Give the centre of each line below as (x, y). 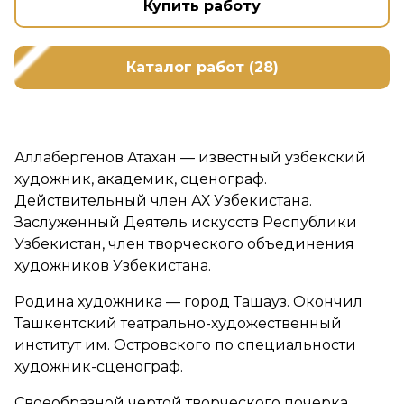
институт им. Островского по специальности (185, 345)
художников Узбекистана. (113, 266)
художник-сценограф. (99, 367)
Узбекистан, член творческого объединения (184, 244)
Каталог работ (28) (202, 68)
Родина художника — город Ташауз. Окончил (188, 302)
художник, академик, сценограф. (141, 179)
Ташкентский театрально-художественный (178, 324)
